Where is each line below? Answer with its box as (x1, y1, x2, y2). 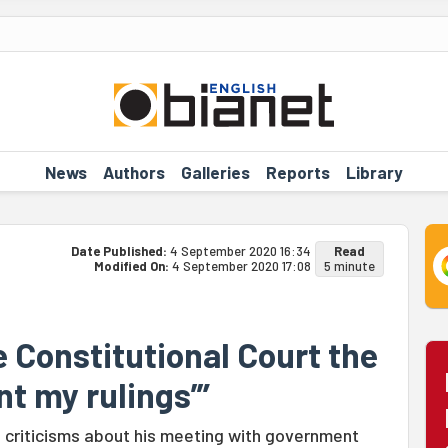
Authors (102, 161, 165, 182)
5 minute (323, 258, 375, 274)
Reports (265, 161, 330, 182)
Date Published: (70, 243, 170, 259)
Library (345, 161, 403, 182)
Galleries (180, 161, 250, 182)
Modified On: (93, 258, 172, 274)
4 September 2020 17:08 (171, 258, 311, 274)
